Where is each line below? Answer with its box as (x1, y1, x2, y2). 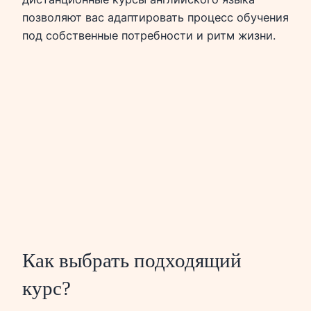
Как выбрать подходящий (22, 249, 242, 271)
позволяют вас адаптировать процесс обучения (22, 10, 289, 25)
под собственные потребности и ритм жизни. (22, 28, 276, 43)
